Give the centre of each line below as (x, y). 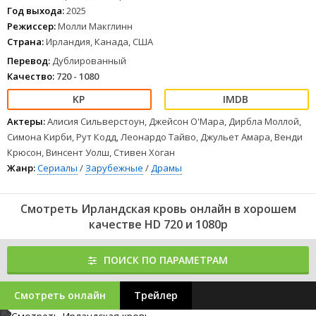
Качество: (31, 76)
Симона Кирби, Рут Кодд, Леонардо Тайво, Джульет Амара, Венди (155, 137)
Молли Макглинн (95, 26)
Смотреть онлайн (60, 295)
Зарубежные (114, 168)
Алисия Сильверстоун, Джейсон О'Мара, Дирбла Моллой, (174, 121)
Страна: (25, 42)
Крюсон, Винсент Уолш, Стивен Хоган (91, 152)
